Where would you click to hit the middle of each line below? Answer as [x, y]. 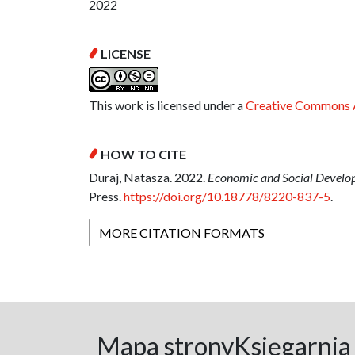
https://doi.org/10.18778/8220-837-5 [227, 197]
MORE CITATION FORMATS [182, 232]
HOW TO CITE [143, 155]
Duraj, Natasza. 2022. [148, 177]
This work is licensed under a [167, 105]
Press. [106, 197]
